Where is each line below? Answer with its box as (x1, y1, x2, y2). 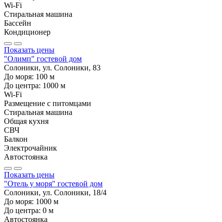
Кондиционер (4, 27, 51, 36)
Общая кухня (4, 116, 49, 125)
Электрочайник (4, 143, 57, 152)
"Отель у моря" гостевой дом (4, 179, 103, 188)
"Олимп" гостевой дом (4, 54, 82, 63)
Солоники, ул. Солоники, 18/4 (4, 188, 107, 197)
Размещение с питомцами (4, 99, 91, 108)
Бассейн (4, 18, 31, 27)
